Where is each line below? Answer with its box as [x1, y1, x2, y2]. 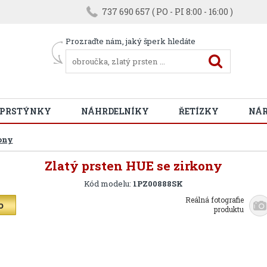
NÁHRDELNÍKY [81, 105, 149, 117]
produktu [214, 204, 244, 214]
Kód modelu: [84, 178, 133, 189]
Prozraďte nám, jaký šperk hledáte [66, 36, 196, 46]
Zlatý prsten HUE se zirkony [45, 157, 222, 174]
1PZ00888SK [133, 178, 183, 189]
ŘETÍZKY [179, 105, 219, 117]
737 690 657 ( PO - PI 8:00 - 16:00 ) [101, 6, 233, 17]
